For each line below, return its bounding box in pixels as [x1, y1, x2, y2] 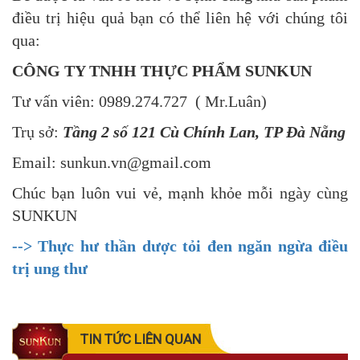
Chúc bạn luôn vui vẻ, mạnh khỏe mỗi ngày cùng [12, 183, 348, 202]
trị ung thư [12, 259, 88, 277]
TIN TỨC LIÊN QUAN [80, 330, 201, 347]
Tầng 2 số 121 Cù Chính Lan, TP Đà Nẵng [63, 122, 346, 141]
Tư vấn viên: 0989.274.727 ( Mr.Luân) [12, 92, 267, 110]
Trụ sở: [12, 122, 63, 141]
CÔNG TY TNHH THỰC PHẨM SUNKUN [12, 61, 312, 80]
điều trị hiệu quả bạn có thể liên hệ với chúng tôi [12, 8, 348, 27]
